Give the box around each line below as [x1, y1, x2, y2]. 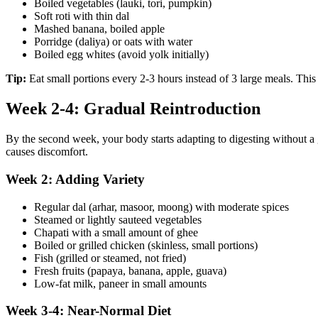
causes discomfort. [6, 146, 88, 158]
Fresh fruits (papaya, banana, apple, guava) [34, 264, 226, 277]
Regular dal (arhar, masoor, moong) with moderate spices [34, 200, 289, 213]
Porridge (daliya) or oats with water [34, 35, 192, 48]
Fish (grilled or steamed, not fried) [34, 251, 186, 264]
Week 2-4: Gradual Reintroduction [6, 99, 261, 119]
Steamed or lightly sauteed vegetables [34, 213, 202, 226]
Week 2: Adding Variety [6, 171, 145, 187]
